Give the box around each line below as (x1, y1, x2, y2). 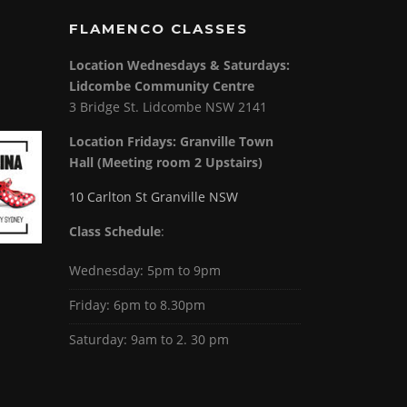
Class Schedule (69, 223, 161, 241)
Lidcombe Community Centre (69, 77, 254, 95)
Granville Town (180, 133, 273, 151)
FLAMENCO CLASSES (69, 20, 248, 38)
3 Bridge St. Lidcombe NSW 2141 (69, 98, 267, 116)
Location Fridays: (69, 133, 180, 151)
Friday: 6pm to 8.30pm (69, 296, 205, 314)
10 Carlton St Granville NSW (69, 188, 238, 206)
